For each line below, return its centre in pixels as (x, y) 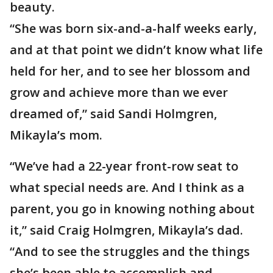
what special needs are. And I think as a (127, 187)
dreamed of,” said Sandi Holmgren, (113, 114)
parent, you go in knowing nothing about (132, 209)
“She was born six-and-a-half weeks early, (133, 28)
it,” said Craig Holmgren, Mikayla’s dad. (126, 230)
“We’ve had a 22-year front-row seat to (124, 166)
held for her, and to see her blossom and (130, 71)
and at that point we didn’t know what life (136, 50)
